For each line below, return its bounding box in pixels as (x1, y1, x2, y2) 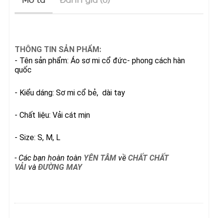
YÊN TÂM (84, 153, 116, 163)
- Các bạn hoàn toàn (15, 153, 84, 163)
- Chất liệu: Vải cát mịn (15, 110, 90, 120)
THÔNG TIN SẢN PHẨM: (15, 44, 101, 54)
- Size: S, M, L (15, 132, 60, 142)
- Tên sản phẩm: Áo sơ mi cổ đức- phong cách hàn (15, 56, 185, 66)
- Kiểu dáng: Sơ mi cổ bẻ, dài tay (15, 88, 125, 97)
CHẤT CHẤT (128, 153, 169, 163)
